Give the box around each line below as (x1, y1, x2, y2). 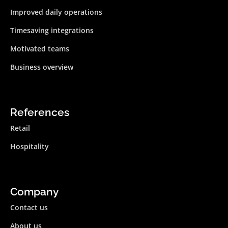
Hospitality (10, 141, 49, 151)
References (10, 105, 69, 119)
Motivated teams (10, 43, 69, 53)
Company (10, 185, 59, 198)
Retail (10, 123, 30, 133)
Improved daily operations (10, 7, 102, 17)
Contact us (10, 202, 48, 212)
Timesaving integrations (10, 25, 94, 35)
